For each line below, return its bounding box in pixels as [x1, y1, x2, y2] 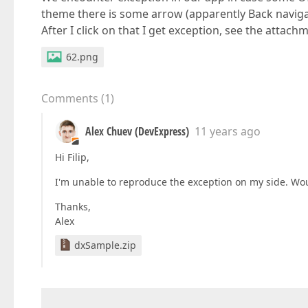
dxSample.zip [74, 239, 136, 252]
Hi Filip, [55, 151, 89, 164]
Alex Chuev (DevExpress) [85, 124, 189, 139]
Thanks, [55, 200, 91, 213]
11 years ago [195, 124, 261, 139]
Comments [41, 91, 98, 106]
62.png [66, 50, 98, 63]
